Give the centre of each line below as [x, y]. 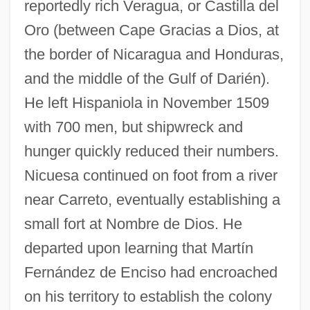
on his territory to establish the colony [148, 296]
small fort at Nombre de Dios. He [133, 224]
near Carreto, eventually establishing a [152, 199]
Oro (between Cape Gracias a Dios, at [151, 30]
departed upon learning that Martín [138, 248]
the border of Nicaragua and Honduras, [154, 54]
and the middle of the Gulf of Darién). [147, 78]
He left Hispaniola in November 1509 [146, 102]
